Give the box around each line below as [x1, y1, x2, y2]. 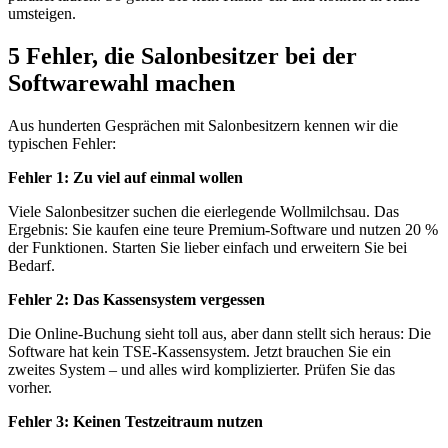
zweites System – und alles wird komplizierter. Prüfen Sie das [8, 360, 395, 378]
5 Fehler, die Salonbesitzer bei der [8, 42, 357, 69]
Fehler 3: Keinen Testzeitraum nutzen [8, 412, 263, 430]
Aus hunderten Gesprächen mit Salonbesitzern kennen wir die [8, 116, 398, 134]
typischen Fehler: [8, 134, 116, 152]
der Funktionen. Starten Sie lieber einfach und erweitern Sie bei [8, 238, 407, 256]
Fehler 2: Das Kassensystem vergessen [8, 290, 265, 308]
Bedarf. [8, 256, 55, 274]
